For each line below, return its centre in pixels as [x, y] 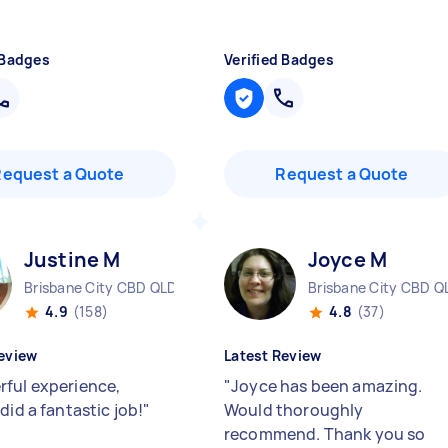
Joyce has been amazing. [327, 386]
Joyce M [348, 259]
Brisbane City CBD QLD [101, 287]
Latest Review [273, 355]
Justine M [72, 259]
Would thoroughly [294, 410]
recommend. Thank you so [325, 434]
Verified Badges [279, 59]
